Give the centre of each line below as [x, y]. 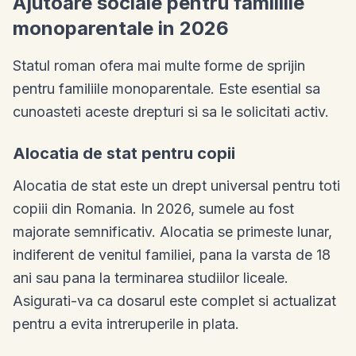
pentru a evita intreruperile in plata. [126, 323]
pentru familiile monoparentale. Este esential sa [166, 88]
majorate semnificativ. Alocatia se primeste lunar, [172, 231]
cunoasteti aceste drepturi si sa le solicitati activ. [171, 111]
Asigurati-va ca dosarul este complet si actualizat [174, 300]
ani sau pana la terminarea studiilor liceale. [151, 277]
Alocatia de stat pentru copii [124, 153]
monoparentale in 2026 [121, 28]
